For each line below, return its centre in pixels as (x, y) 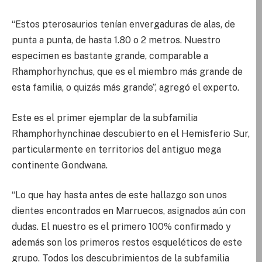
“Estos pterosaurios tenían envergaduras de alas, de (123, 25)
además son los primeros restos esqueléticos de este (127, 243)
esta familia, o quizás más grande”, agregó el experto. (125, 88)
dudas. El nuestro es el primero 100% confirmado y (121, 227)
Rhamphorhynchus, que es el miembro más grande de (127, 72)
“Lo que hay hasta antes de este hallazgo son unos (119, 195)
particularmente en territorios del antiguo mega (116, 149)
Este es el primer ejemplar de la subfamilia (105, 118)
